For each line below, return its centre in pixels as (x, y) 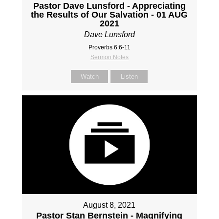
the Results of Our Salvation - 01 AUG (109, 14)
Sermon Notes (109, 57)
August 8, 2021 (109, 205)
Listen (129, 76)
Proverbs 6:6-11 (109, 47)
